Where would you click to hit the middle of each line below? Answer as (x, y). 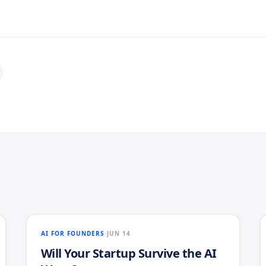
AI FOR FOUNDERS (72, 233)
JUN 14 (118, 233)
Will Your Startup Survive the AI (129, 253)
